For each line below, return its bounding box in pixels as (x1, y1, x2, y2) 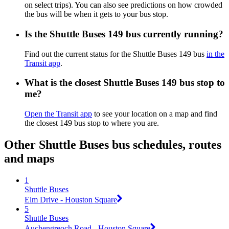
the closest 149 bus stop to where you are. (25, 119, 159, 128)
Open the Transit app (25, 109, 92, 119)
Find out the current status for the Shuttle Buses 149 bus (25, 49, 207, 58)
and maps (4, 152, 54, 166)
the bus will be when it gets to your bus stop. (25, 10, 168, 19)
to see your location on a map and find (92, 109, 217, 119)
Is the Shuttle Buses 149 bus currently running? (25, 28, 223, 39)
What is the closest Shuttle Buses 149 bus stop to (25, 77, 225, 88)
